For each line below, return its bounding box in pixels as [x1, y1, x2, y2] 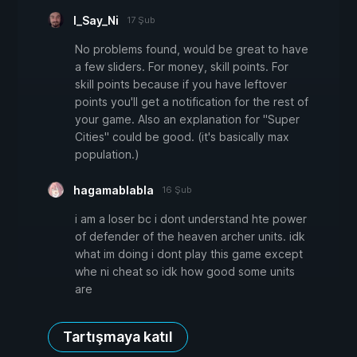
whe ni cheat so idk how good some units [75, 264, 295, 278]
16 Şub [162, 183, 192, 195]
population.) [75, 147, 139, 161]
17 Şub [127, 14, 155, 25]
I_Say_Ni [73, 13, 119, 27]
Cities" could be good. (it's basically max [75, 129, 289, 143]
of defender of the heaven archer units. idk [75, 229, 305, 243]
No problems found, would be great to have [75, 41, 308, 56]
